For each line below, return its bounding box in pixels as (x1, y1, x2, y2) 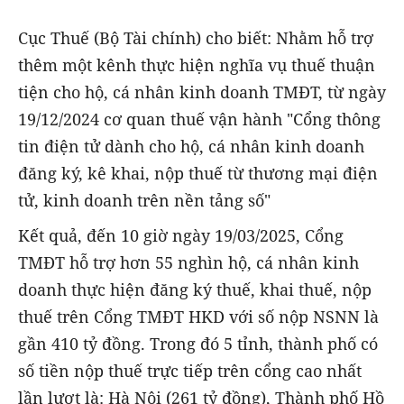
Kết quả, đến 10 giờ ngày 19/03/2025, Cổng (18, 224, 344, 246)
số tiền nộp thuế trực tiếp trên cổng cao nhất (18, 359, 362, 381)
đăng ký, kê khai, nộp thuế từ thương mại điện (18, 162, 378, 185)
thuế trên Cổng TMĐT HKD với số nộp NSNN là (18, 305, 379, 327)
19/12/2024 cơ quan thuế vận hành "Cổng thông (18, 108, 381, 131)
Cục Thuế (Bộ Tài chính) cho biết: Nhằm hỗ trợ (18, 27, 373, 50)
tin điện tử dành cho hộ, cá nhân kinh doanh (18, 135, 364, 158)
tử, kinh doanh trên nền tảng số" (18, 189, 271, 212)
